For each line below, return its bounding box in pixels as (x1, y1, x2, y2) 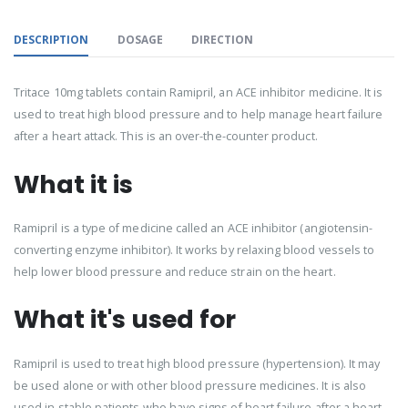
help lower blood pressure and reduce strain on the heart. (14, 263, 336, 280)
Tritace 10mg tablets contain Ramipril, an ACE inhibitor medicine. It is (14, 84, 383, 100)
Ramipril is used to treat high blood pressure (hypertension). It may (14, 355, 381, 372)
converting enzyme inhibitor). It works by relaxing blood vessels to (14, 241, 375, 258)
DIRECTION (191, 32, 253, 47)
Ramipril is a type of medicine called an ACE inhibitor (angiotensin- (14, 219, 373, 236)
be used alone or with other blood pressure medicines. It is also (14, 377, 367, 393)
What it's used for (14, 302, 236, 337)
